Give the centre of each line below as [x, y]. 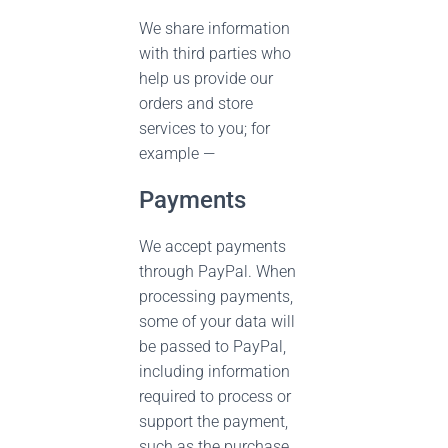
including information [214, 371]
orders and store [196, 103]
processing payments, [216, 296]
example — [177, 153]
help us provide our [206, 78]
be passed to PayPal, [212, 346]
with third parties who [215, 53]
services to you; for [204, 128]
